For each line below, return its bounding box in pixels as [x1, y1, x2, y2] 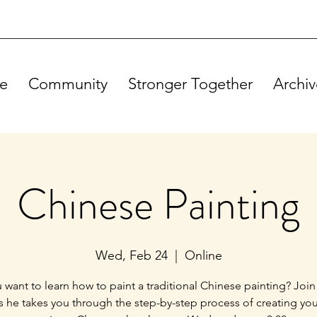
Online [184, 248, 222, 263]
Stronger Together [128, 74, 253, 93]
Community [28, 74, 108, 93]
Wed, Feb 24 [95, 248, 168, 263]
